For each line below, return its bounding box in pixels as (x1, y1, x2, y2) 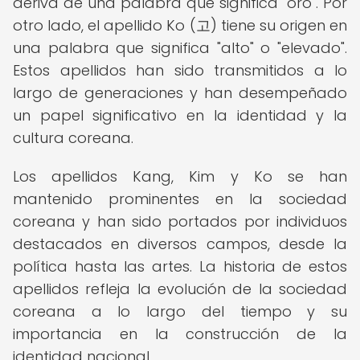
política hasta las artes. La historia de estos (13, 256, 347, 276)
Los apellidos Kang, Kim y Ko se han (13, 166, 347, 186)
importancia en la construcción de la (13, 324, 347, 344)
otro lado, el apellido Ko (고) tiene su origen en (13, 15, 347, 35)
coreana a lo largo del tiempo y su (13, 301, 347, 321)
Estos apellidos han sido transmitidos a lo (13, 60, 347, 80)
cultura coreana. (13, 128, 133, 148)
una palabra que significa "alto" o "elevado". (13, 38, 347, 58)
